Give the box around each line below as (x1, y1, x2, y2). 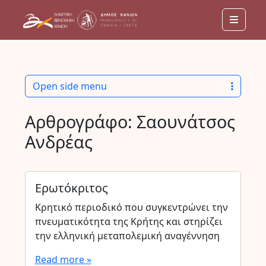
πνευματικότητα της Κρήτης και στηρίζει (34, 215, 223, 228)
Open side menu (32, 80, 107, 93)
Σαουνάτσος (136, 110, 235, 133)
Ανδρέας (24, 130, 93, 153)
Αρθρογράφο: (24, 110, 137, 133)
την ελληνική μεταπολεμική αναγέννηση (34, 229, 220, 242)
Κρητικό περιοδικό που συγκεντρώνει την (34, 201, 228, 214)
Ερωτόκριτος (34, 180, 108, 196)
